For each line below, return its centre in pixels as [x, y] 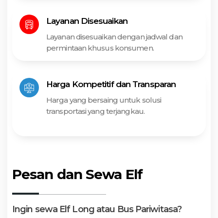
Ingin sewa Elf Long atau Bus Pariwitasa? [97, 209]
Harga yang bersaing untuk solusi [104, 100]
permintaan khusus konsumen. [100, 48]
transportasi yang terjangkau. [95, 111]
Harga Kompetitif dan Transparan [111, 84]
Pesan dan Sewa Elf [77, 174]
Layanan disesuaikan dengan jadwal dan [114, 36]
